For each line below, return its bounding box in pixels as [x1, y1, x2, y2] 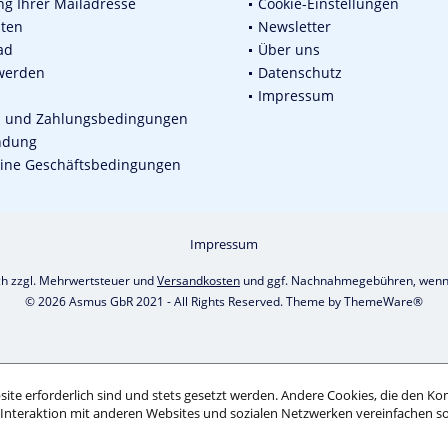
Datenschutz [258, 63, 342, 83]
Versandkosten [157, 272, 240, 290]
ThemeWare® [344, 293, 423, 311]
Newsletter [258, 17, 331, 37]
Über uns [258, 40, 320, 60]
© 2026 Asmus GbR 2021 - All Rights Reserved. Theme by [25, 293, 344, 311]
